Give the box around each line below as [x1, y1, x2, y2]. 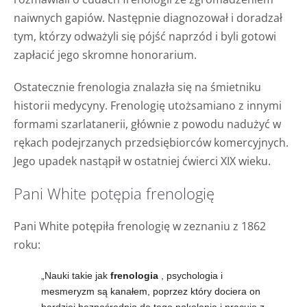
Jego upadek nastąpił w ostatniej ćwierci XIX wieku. [14, 153, 271, 169]
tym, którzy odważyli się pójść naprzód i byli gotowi [14, 28, 276, 44]
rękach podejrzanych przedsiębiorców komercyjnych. [14, 134, 288, 150]
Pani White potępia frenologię [14, 183, 214, 204]
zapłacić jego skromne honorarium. [14, 47, 197, 62]
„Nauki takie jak [41, 269, 110, 281]
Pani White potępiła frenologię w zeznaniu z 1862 [14, 218, 266, 234]
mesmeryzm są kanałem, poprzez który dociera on [41, 285, 260, 297]
